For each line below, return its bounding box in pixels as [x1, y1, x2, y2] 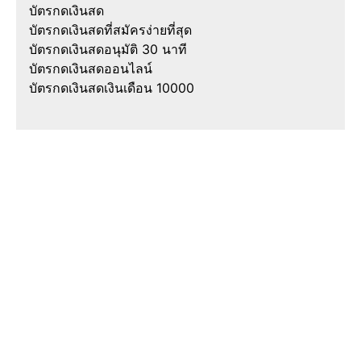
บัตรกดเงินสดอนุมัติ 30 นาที [29, 41, 187, 58]
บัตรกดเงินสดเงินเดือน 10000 [29, 80, 194, 97]
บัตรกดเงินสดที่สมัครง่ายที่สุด [29, 22, 192, 39]
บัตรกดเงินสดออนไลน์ [29, 60, 152, 77]
